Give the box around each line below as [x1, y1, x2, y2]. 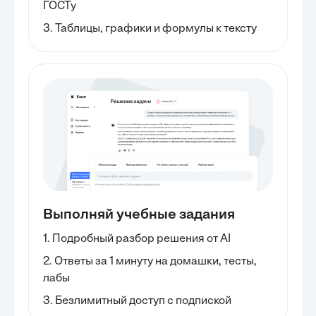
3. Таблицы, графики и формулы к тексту [43, 23, 257, 35]
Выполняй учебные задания [43, 208, 235, 222]
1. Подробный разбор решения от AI [43, 233, 231, 245]
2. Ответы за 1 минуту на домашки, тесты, [43, 256, 257, 267]
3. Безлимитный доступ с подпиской [43, 296, 231, 307]
